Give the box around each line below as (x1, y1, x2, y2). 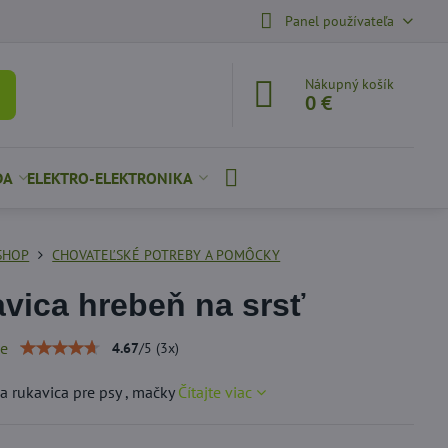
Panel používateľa (284, 11, 394, 30)
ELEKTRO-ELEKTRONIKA (26, 168, 193, 188)
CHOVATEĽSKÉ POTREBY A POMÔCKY (52, 246, 281, 264)
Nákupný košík (305, 75, 395, 93)
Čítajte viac (178, 382, 253, 402)
